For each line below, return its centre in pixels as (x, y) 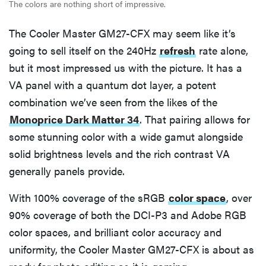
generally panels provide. (67, 171)
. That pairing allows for (195, 119)
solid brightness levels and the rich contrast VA (119, 154)
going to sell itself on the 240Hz (84, 50)
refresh (178, 50)
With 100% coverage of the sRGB (88, 198)
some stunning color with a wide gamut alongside (126, 137)
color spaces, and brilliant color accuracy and (115, 232)
